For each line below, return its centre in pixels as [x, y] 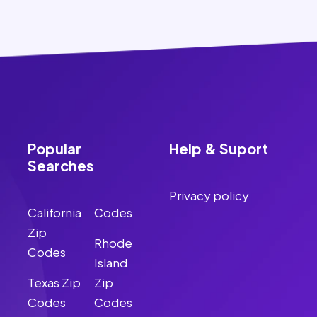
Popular [54, 148]
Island [110, 263]
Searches [61, 165]
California [54, 212]
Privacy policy [209, 195]
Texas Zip [54, 282]
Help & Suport [219, 148]
